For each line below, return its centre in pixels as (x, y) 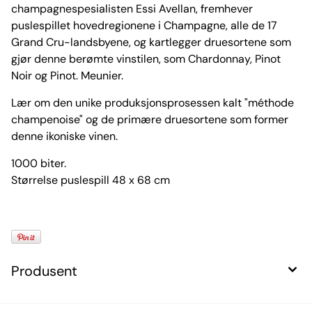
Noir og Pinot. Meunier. (67, 76)
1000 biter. (39, 164)
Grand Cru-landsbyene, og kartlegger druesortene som (151, 42)
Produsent (44, 271)
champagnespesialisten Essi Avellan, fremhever (132, 9)
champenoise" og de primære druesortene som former (150, 120)
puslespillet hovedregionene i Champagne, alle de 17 (144, 26)
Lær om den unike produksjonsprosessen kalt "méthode (153, 103)
